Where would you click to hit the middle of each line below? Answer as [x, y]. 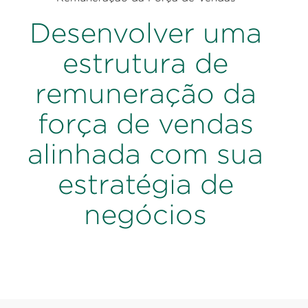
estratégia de [145, 184]
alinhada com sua [145, 154]
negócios [145, 214]
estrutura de [145, 63]
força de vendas [145, 124]
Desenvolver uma [145, 33]
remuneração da [145, 93]
